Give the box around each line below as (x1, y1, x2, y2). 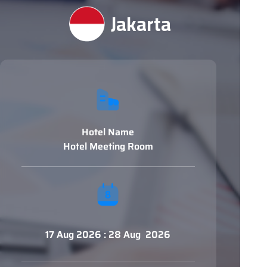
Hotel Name (82, 125, 135, 140)
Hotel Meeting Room (63, 139, 153, 154)
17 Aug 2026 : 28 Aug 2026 (45, 227, 171, 243)
